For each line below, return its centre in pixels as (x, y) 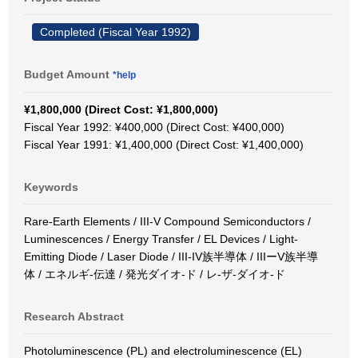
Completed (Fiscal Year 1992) (115, 32)
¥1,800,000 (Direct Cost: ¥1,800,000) (121, 109)
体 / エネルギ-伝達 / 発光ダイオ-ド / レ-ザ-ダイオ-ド (155, 274)
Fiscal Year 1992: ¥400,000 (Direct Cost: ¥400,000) (154, 127)
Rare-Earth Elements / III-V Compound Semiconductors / (167, 221)
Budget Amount (68, 74)
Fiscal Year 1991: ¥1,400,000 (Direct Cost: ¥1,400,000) (164, 145)
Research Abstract (74, 316)
